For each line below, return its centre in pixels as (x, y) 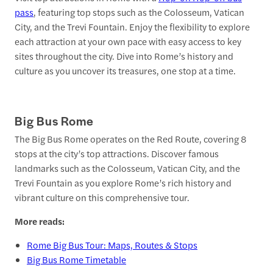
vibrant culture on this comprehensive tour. (102, 197)
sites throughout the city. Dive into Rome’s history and (124, 56)
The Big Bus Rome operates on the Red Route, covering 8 (131, 139)
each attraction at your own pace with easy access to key (128, 41)
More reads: (40, 221)
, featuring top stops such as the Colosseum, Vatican (139, 12)
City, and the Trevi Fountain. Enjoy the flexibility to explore (132, 27)
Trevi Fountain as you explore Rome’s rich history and (123, 183)
